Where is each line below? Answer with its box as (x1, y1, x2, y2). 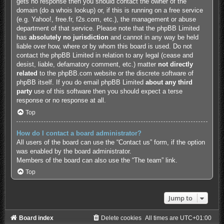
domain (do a (16, 6, 56, 14)
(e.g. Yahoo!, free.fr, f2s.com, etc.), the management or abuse (16, 15, 196, 23)
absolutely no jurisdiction (28, 33, 108, 41)
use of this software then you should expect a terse (31, 87, 182, 95)
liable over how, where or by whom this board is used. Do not (16, 42, 192, 50)
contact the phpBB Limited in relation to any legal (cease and (16, 51, 193, 59)
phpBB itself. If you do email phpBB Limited (16, 78, 145, 86)
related (16, 69, 37, 77)
